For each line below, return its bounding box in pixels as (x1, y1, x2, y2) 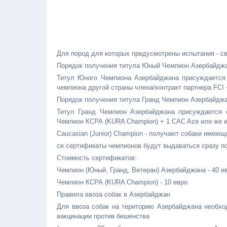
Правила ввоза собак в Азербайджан (57, 191, 170, 198)
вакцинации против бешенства (57, 212, 149, 220)
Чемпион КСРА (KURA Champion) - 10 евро (57, 178, 187, 186)
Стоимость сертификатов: (57, 154, 137, 162)
